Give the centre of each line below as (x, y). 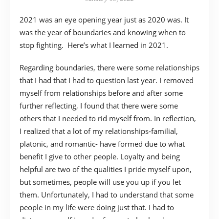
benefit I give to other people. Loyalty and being (100, 156)
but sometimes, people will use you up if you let (100, 182)
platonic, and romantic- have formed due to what (102, 143)
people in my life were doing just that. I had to (97, 207)
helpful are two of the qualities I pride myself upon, (106, 169)
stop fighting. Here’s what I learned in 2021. (94, 45)
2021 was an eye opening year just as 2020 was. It (104, 19)
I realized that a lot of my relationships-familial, (99, 131)
